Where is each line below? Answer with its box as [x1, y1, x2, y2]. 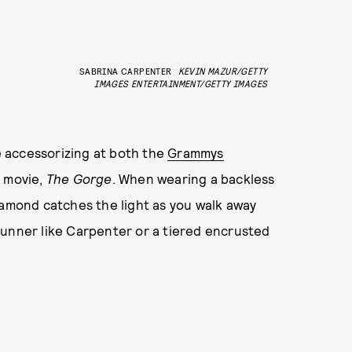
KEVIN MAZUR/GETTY [178, 65, 268, 77]
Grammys [167, 145, 224, 161]
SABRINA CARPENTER [79, 65, 172, 77]
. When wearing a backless [112, 170, 275, 187]
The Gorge [46, 170, 112, 187]
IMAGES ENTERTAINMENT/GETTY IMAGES [94, 78, 268, 90]
